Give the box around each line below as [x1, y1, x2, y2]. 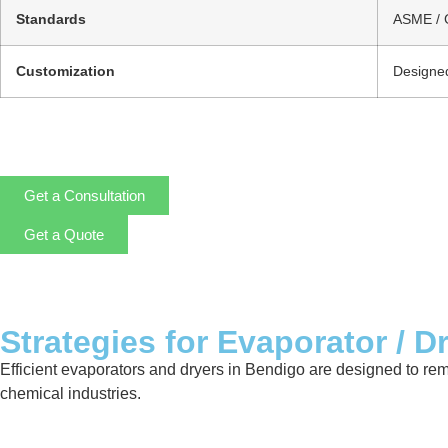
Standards [16, 11, 86, 28]
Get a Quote [24, 225, 104, 243]
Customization [16, 63, 115, 80]
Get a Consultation [24, 186, 145, 204]
